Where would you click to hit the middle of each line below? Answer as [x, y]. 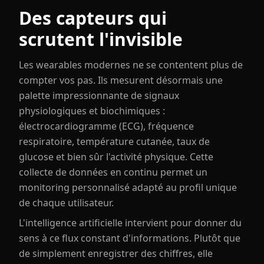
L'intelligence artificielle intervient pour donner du [130, 223]
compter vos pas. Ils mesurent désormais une [121, 80]
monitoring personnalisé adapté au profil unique [128, 187]
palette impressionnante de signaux [99, 95]
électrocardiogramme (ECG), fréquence [106, 126]
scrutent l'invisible [101, 39]
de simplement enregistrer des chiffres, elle [116, 253]
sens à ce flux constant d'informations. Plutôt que [130, 238]
